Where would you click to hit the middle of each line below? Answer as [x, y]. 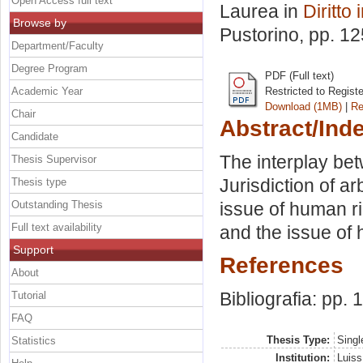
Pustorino [259, 35]
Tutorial [29, 295]
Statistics [34, 340]
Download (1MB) [303, 106]
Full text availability [57, 227]
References [282, 265]
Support [33, 249]
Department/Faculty [58, 45]
